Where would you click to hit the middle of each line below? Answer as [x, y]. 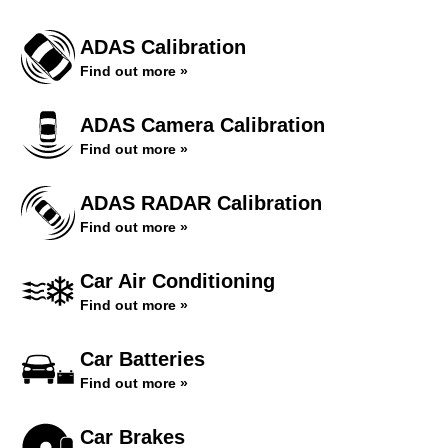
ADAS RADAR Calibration [201, 203]
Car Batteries [142, 359]
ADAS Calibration [163, 47]
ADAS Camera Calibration [202, 125]
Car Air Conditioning [177, 281]
